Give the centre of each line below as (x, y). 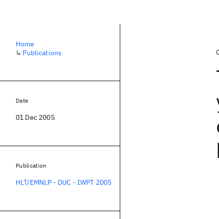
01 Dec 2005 (35, 117)
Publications (42, 53)
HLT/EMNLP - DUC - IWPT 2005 (64, 182)
